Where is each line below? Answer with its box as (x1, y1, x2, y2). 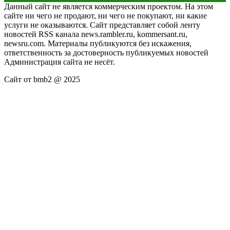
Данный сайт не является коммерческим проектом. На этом (4, 2, 213, 11)
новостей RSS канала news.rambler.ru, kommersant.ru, (4, 29, 187, 39)
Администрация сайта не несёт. (4, 57, 115, 66)
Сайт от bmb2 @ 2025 (4, 74, 80, 84)
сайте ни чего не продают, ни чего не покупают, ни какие (4, 11, 207, 20)
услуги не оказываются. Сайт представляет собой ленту (4, 20, 200, 29)
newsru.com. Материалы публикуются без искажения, (4, 39, 191, 48)
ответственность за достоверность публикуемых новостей (4, 48, 208, 57)
